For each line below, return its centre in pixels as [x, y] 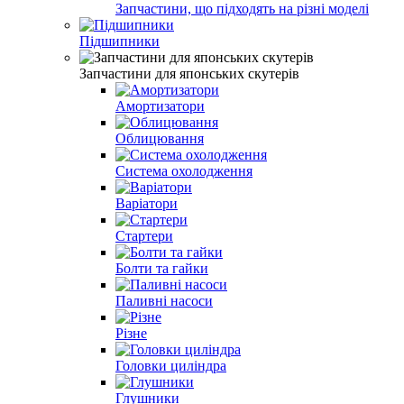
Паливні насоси [164, 300]
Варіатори [147, 203]
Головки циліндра [171, 365]
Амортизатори [160, 106]
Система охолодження [184, 170]
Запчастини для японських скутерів [189, 73]
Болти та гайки [162, 268]
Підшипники [119, 41]
